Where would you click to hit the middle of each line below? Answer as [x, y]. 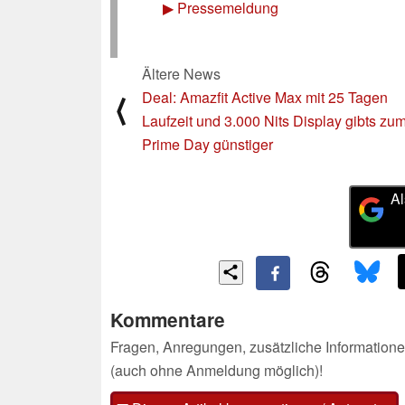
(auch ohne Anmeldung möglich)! [217, 371]
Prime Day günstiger [207, 144]
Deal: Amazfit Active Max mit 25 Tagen [265, 97]
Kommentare [168, 320]
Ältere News [181, 73]
